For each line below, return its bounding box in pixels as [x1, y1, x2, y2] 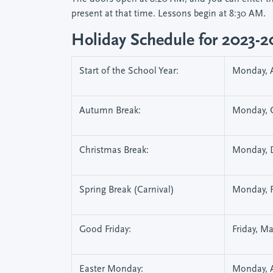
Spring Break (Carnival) [79, 185, 174, 195]
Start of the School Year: [79, 66, 179, 76]
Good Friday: [79, 225, 131, 235]
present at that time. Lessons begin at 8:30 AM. [71, 9, 266, 19]
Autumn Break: [79, 106, 141, 116]
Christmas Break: [79, 146, 149, 155]
